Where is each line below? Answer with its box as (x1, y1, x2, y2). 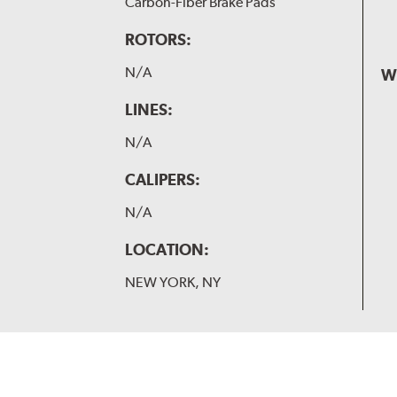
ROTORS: (124, 29, 191, 49)
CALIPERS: (124, 169, 200, 189)
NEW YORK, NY (124, 273, 221, 291)
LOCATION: (124, 239, 209, 259)
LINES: (124, 99, 173, 119)
